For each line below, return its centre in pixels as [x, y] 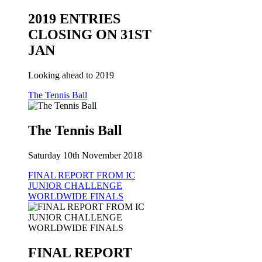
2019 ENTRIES [74, 19]
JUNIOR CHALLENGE [75, 186]
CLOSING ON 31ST [90, 35]
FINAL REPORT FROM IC [82, 175]
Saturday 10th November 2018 [85, 156]
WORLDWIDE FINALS [76, 196]
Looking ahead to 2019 [71, 75]
